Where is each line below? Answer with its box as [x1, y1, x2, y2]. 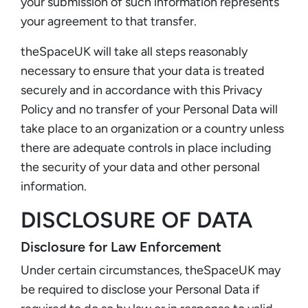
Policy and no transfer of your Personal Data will [21, 101, 278, 117]
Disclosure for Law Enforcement [21, 238, 221, 255]
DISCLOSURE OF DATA [21, 206, 252, 233]
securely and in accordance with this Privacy [21, 82, 262, 98]
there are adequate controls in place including [21, 140, 272, 155]
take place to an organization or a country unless [21, 120, 284, 136]
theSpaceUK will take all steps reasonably [21, 43, 247, 59]
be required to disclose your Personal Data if [21, 281, 260, 297]
